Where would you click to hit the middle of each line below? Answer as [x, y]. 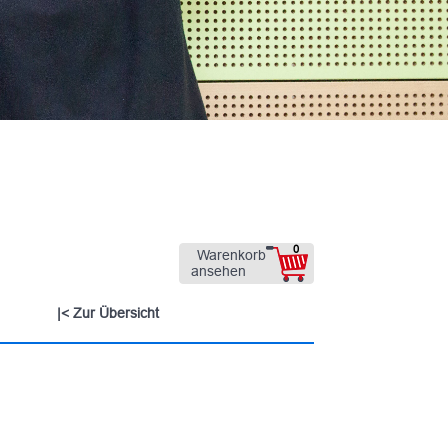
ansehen [219, 270]
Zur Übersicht [116, 313]
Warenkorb [231, 255]
